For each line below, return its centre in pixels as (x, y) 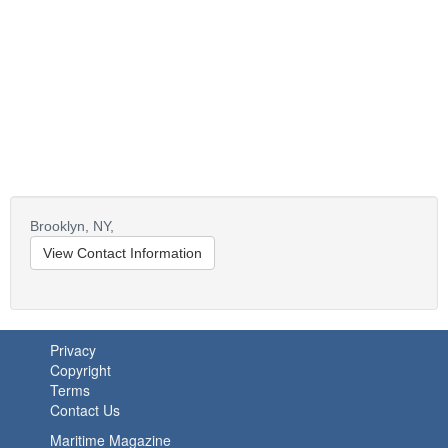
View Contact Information (122, 253)
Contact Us (85, 410)
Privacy (73, 350)
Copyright (80, 370)
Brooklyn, (59, 226)
